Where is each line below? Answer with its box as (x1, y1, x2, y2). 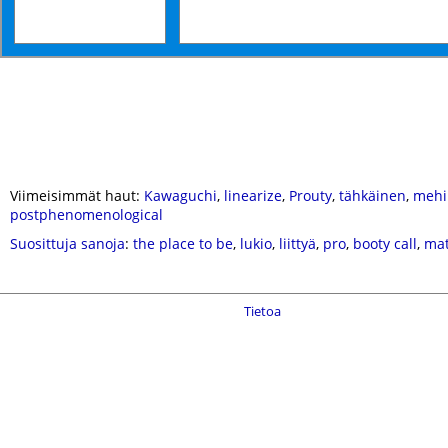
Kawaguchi (144, 186, 217, 205)
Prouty (289, 186, 332, 205)
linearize (224, 186, 282, 205)
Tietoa (244, 302, 281, 320)
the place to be (133, 234, 233, 253)
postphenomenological (10, 205, 163, 224)
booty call (353, 234, 417, 253)
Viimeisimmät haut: (10, 186, 144, 205)
